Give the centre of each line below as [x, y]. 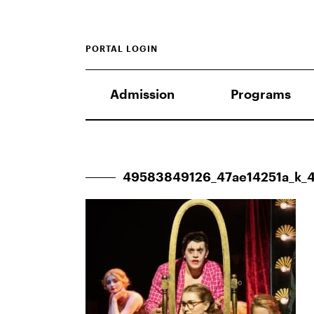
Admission [142, 95]
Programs [260, 95]
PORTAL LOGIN [122, 49]
